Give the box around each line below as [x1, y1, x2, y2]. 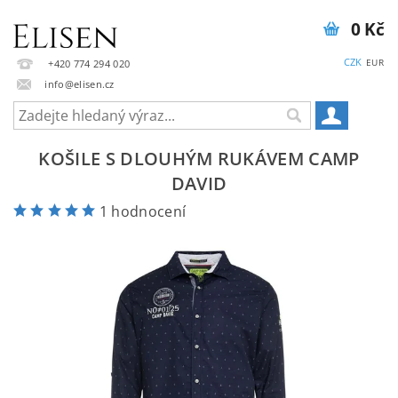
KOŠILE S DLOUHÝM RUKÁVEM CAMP [38, 147, 360, 171]
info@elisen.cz [44, 76, 115, 91]
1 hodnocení [99, 202, 187, 221]
